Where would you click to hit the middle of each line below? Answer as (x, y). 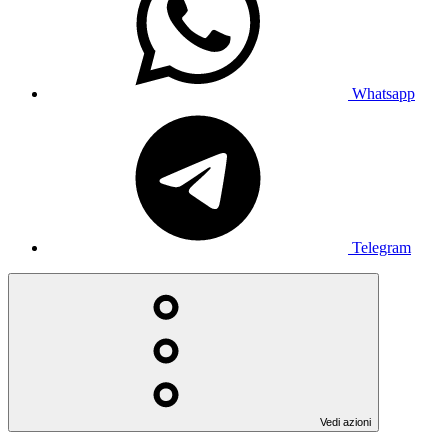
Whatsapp (383, 94)
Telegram (381, 248)
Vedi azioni (345, 422)
